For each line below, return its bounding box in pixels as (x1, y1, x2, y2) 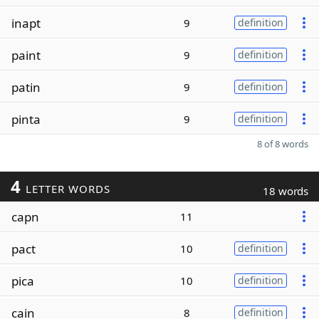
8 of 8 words (257, 137, 308, 150)
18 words (263, 184, 308, 198)
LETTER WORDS (21, 182, 110, 196)
